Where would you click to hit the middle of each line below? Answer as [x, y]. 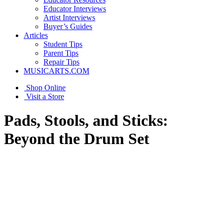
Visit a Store [45, 96]
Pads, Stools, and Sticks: [86, 121]
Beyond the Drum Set [77, 139]
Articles [36, 35]
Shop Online [46, 88]
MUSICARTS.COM [56, 71]
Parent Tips [61, 53]
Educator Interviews [75, 9]
